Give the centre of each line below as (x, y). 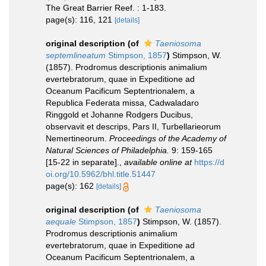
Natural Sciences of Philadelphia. (107, 150)
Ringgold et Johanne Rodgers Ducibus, (119, 114)
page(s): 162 (71, 186)
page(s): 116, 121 (80, 19)
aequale (61, 221)
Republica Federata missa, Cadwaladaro (122, 102)
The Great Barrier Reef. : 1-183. (106, 7)
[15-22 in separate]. (83, 162)
